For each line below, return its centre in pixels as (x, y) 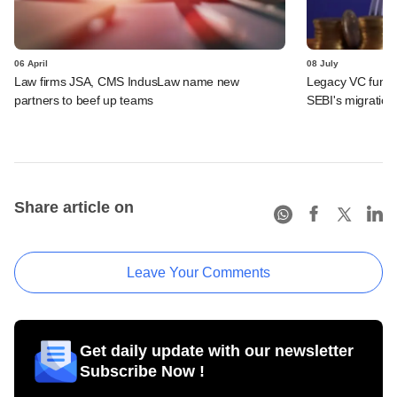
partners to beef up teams (84, 101)
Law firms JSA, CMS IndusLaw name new (127, 82)
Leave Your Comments (198, 273)
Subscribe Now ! (142, 372)
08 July (323, 64)
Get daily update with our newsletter (217, 351)
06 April (31, 64)
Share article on (74, 208)
